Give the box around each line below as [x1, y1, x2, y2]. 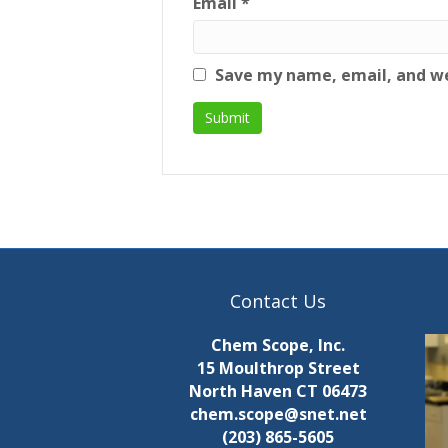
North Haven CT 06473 [189, 380, 368, 403]
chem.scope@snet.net [189, 403, 367, 426]
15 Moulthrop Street [196, 357, 360, 380]
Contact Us [230, 289, 327, 314]
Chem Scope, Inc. [211, 334, 346, 357]
